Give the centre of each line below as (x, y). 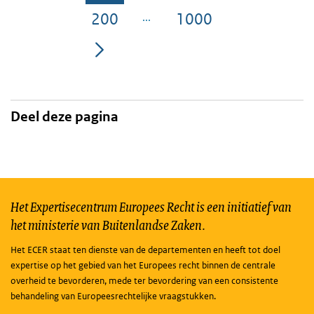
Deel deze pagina (64, 117)
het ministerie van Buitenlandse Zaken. (108, 225)
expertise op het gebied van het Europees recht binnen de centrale (143, 266)
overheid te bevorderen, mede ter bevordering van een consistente (144, 281)
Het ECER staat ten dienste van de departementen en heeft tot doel (145, 250)
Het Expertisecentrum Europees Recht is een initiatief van (151, 207)
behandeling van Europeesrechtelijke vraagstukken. (113, 296)
